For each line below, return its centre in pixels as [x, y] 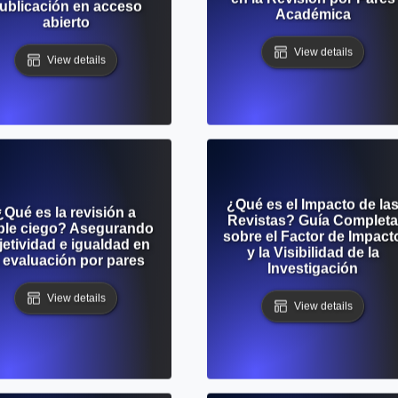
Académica [313, 14]
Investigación [313, 268]
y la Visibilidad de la [313, 252]
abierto [66, 22]
